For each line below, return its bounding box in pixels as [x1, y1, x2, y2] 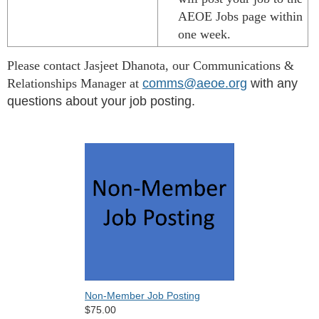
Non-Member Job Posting [85, 290, 200, 302]
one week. [178, 27, 231, 42]
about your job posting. [62, 94, 195, 109]
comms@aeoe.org [142, 76, 247, 91]
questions [7, 94, 62, 109]
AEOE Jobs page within [178, 9, 303, 24]
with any [247, 76, 298, 91]
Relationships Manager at [7, 76, 139, 91]
